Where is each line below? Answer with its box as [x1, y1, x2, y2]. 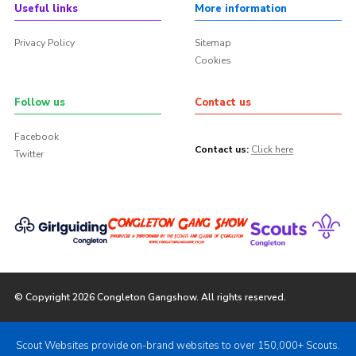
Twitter [14, 148, 44, 161]
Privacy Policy [14, 37, 75, 50]
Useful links [14, 2, 78, 17]
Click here [250, 143, 293, 157]
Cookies [194, 54, 231, 68]
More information [194, 2, 287, 17]
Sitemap [194, 37, 231, 50]
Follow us [14, 95, 65, 110]
